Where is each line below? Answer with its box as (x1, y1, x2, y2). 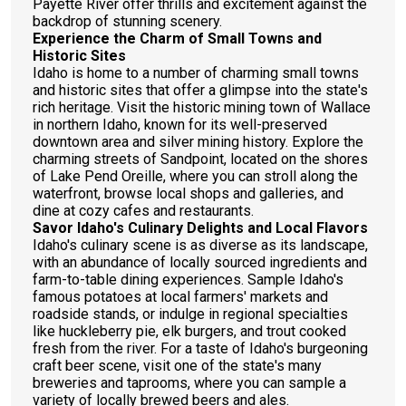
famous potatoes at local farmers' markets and (33, 288, 328, 305)
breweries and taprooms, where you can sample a (33, 374, 346, 391)
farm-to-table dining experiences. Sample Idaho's (33, 271, 343, 288)
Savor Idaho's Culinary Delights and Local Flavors (33, 219, 368, 237)
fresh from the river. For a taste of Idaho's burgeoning (33, 340, 368, 357)
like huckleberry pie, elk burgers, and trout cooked (33, 323, 346, 340)
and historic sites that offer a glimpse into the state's (33, 82, 368, 99)
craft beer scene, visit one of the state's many (33, 357, 322, 374)
